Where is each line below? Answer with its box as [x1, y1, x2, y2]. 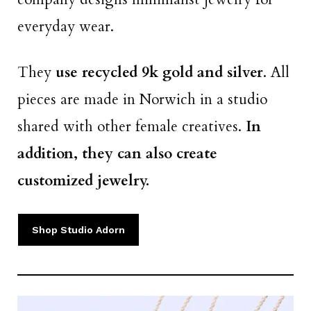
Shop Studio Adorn [32, 224, 125, 236]
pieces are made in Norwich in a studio [17, 90, 267, 110]
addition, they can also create [17, 144, 217, 165]
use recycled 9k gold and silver [56, 62, 263, 83]
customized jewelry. [17, 171, 149, 192]
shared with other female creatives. [17, 117, 246, 137]
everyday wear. [17, 16, 118, 37]
